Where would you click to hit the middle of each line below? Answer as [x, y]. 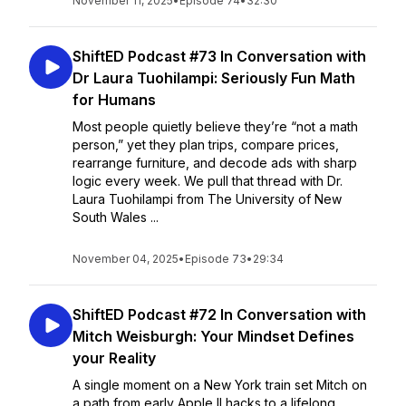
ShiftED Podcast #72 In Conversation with [219, 314]
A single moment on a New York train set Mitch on [220, 385]
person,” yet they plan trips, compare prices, [206, 145]
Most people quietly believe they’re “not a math [215, 126]
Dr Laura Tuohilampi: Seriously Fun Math [214, 78]
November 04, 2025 [126, 259]
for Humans [114, 100]
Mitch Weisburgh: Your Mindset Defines [213, 336]
